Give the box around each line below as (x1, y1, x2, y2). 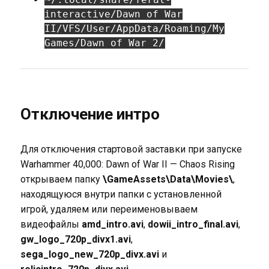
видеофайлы (20, 219, 82, 230)
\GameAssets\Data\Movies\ (102, 174, 233, 185)
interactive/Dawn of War (44, 8, 183, 20)
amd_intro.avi (81, 219, 144, 230)
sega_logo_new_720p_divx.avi (20, 249, 159, 260)
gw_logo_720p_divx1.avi (20, 234, 131, 245)
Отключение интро (20, 105, 160, 123)
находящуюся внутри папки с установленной (20, 189, 222, 200)
